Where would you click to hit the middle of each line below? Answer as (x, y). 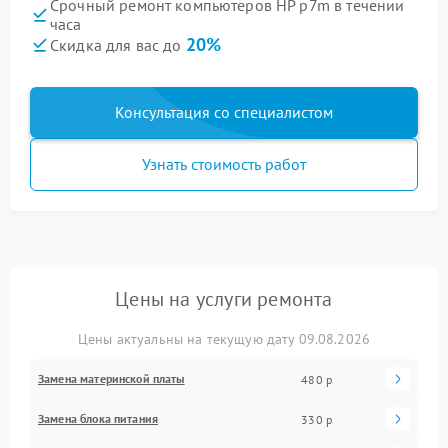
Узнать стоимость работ (224, 164)
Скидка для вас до (118, 45)
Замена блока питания (98, 418)
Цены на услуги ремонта (224, 299)
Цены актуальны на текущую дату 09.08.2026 (224, 339)
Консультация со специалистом (224, 112)
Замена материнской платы (111, 378)
